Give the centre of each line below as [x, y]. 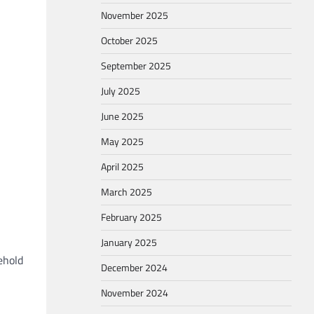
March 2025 [127, 192]
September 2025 [136, 66]
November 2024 [135, 293]
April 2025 [122, 167]
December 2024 [134, 268]
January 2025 [129, 243]
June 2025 [122, 116]
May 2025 [122, 142]
